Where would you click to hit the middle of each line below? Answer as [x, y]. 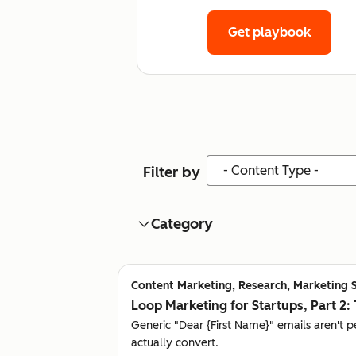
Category [182, 224]
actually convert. [175, 342]
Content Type [242, 163]
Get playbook [269, 32]
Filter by [172, 172]
